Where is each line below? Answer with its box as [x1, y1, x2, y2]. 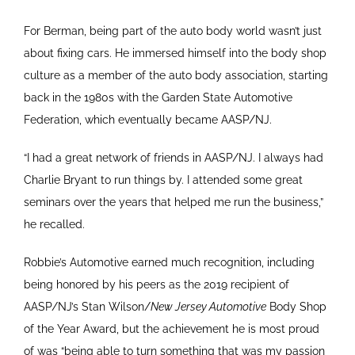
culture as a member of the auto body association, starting [24, 69, 328, 82]
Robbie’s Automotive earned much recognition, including [24, 256, 315, 269]
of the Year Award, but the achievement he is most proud [24, 323, 319, 336]
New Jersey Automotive [151, 300, 266, 314]
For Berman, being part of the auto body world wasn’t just [24, 25, 322, 38]
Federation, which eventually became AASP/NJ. [24, 113, 272, 127]
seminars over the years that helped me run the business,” [24, 196, 323, 209]
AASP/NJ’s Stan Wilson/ [24, 300, 151, 314]
